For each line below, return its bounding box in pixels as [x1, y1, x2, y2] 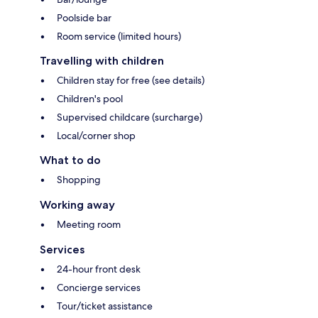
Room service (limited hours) [57, 30, 181, 43]
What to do [40, 153, 101, 168]
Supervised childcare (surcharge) [57, 111, 202, 124]
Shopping [57, 173, 101, 187]
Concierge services [57, 281, 141, 295]
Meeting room [57, 218, 121, 231]
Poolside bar [57, 11, 111, 25]
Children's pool [57, 92, 123, 106]
